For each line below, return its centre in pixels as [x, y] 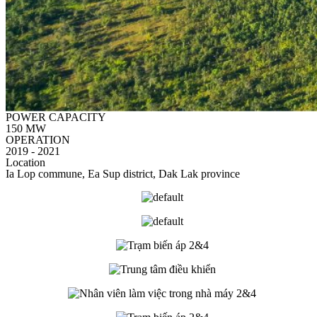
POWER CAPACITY [56, 117]
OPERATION [38, 140]
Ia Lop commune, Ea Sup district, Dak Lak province [123, 174]
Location [25, 163]
